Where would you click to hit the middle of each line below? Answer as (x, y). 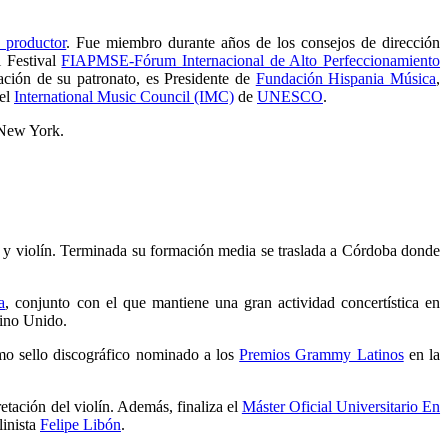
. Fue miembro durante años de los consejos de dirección (253, 42)
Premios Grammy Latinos (321, 354)
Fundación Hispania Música (346, 78)
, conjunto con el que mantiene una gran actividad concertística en (223, 302)
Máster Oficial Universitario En (341, 406)
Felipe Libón (80, 424)
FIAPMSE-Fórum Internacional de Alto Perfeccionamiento (251, 60)
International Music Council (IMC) (124, 96)
